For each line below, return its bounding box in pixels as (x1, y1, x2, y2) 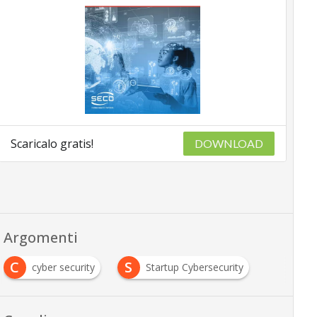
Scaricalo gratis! (10, 136, 93, 152)
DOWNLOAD (195, 137, 264, 151)
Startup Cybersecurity (145, 260, 243, 275)
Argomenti (3, 228, 78, 248)
